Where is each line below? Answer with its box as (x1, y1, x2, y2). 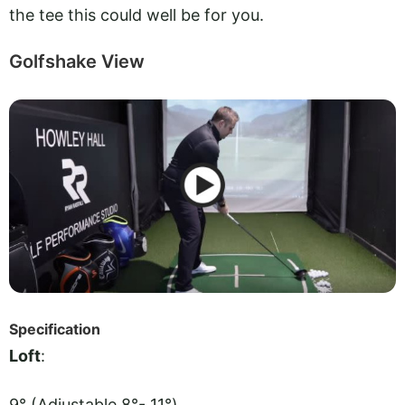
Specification (9, 319, 100, 338)
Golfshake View (9, 50, 145, 72)
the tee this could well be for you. (9, 5, 264, 24)
